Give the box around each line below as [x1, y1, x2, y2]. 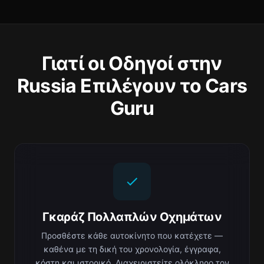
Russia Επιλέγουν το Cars [16, 74, 247, 97]
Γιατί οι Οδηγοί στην [42, 52, 222, 75]
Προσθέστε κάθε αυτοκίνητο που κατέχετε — [41, 230, 223, 240]
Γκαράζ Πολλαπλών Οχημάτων [42, 210, 222, 224]
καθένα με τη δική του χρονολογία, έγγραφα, [43, 244, 221, 254]
